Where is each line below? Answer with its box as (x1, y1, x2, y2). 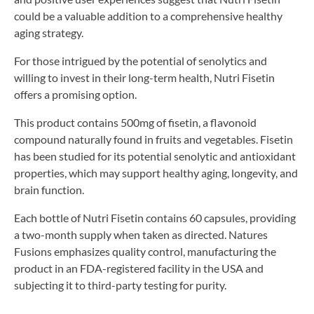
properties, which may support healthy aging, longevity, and (14, 165, 298, 179)
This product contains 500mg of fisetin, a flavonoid (14, 115, 257, 129)
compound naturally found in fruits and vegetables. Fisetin (14, 132, 293, 146)
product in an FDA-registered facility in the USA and (14, 261, 264, 275)
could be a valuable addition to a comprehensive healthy (14, 8, 282, 22)
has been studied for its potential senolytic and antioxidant (14, 149, 296, 163)
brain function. (14, 182, 84, 196)
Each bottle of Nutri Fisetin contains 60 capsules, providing (14, 210, 296, 224)
